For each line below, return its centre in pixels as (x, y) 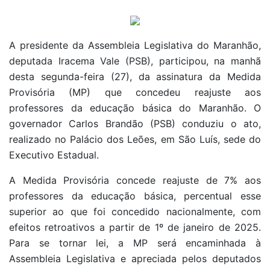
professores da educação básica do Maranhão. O (135, 108)
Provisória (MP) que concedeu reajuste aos (135, 92)
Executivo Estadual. (54, 155)
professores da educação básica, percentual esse (135, 196)
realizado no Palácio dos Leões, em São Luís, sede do (135, 139)
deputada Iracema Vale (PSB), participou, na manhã (135, 61)
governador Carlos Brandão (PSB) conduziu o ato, (135, 123)
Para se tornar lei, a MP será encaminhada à (135, 243)
